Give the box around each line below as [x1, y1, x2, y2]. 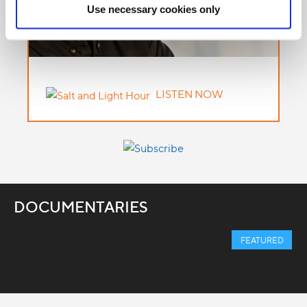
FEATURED [240, 234, 284, 246]
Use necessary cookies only [87, 3, 220, 14]
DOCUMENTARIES [14, 196, 148, 217]
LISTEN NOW [156, 86, 224, 101]
